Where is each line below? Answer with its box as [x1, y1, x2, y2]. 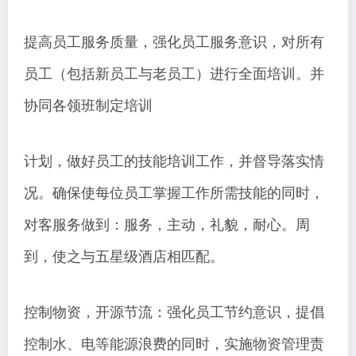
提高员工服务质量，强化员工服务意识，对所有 [24, 30, 324, 52]
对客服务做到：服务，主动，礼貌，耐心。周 [24, 213, 310, 234]
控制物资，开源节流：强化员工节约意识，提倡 [24, 300, 324, 322]
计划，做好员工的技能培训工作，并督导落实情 [24, 149, 324, 171]
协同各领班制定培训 [24, 94, 153, 115]
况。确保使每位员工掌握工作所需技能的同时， [24, 181, 324, 203]
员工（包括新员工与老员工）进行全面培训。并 [24, 62, 324, 83]
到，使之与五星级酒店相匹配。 [24, 245, 224, 266]
